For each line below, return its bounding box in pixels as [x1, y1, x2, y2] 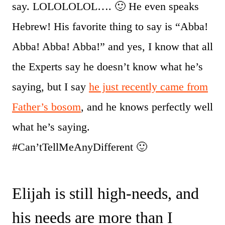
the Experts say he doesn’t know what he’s [12, 60, 203, 73]
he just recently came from [89, 80, 208, 93]
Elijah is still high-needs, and [12, 184, 199, 203]
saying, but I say [12, 80, 89, 93]
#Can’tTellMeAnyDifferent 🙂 [12, 141, 147, 154]
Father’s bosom [12, 100, 81, 114]
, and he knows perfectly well [81, 100, 213, 114]
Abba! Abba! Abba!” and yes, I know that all [12, 40, 213, 53]
